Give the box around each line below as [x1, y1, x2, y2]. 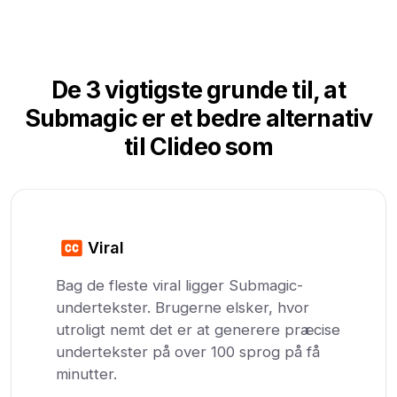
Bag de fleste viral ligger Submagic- [56, 276, 304, 294]
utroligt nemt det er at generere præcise [56, 320, 341, 339]
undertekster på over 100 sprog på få [56, 342, 321, 361]
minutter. [56, 364, 118, 383]
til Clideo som [124, 131, 273, 161]
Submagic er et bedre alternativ [24, 103, 373, 133]
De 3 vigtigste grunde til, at [51, 74, 346, 105]
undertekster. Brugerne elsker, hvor [56, 298, 310, 316]
